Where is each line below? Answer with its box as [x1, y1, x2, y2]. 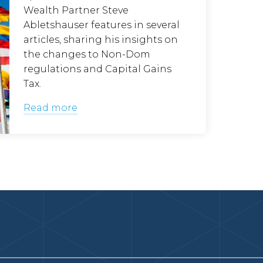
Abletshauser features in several [23, 19, 180, 31]
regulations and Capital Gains [23, 63, 172, 75]
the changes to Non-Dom [23, 49, 151, 60]
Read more [23, 102, 78, 113]
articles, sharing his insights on [23, 34, 178, 45]
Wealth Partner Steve [23, 5, 129, 16]
